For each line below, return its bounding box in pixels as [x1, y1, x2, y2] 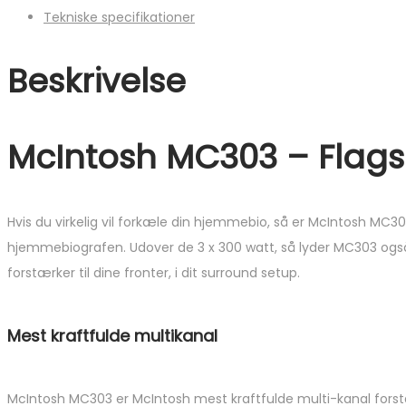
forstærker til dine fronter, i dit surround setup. [7, 263, 300, 282]
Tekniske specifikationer [43, 8, 195, 27]
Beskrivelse [7, 58, 186, 105]
